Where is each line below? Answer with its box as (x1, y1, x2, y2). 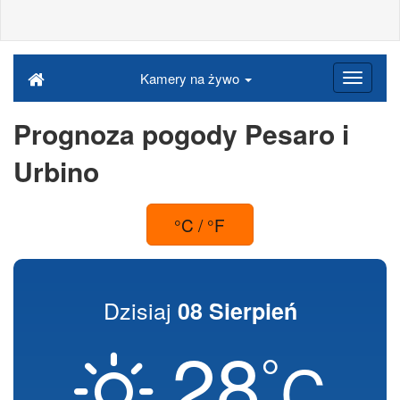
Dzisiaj (103, 294, 178, 326)
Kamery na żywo (139, 69, 243, 87)
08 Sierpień (177, 295, 297, 327)
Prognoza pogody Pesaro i (13, 114, 349, 153)
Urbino (13, 152, 99, 190)
